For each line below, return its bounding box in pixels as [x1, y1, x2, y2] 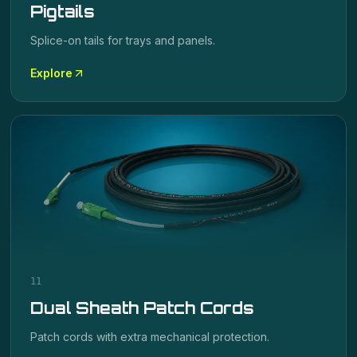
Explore [30, 66, 73, 80]
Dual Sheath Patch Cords [30, 298, 254, 318]
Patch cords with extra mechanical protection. [30, 330, 270, 343]
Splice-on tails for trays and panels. [30, 33, 216, 47]
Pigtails [30, 2, 95, 22]
